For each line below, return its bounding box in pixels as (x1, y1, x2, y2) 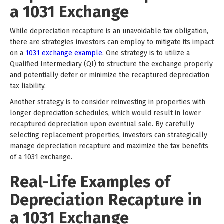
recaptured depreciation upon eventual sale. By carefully (10, 119, 194, 128)
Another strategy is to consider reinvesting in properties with (10, 97, 205, 106)
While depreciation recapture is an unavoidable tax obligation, (10, 26, 208, 35)
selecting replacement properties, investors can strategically (10, 130, 207, 139)
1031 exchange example (25, 48, 102, 57)
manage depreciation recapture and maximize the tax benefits (10, 141, 208, 150)
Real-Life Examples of (10, 172, 170, 191)
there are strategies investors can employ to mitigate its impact (10, 37, 214, 46)
